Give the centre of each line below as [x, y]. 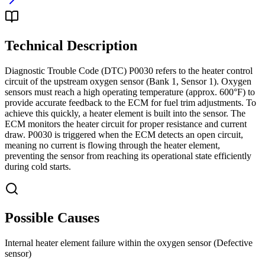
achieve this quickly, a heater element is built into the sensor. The [125, 114]
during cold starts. [38, 167]
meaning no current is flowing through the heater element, [112, 146]
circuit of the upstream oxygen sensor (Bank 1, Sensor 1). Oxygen [128, 82]
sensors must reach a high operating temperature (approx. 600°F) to [130, 92]
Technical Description [71, 46]
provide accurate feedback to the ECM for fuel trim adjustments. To [130, 103]
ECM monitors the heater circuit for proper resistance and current [126, 124]
